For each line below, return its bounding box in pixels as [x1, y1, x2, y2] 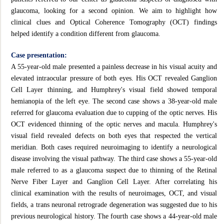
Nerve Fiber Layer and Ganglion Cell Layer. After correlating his [11, 177, 217, 185]
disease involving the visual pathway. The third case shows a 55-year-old [11, 154, 217, 162]
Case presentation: [11, 51, 67, 59]
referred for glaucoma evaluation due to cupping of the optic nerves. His [11, 108, 217, 116]
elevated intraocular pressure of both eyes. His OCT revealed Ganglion [11, 74, 217, 82]
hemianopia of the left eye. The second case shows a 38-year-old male [11, 97, 217, 105]
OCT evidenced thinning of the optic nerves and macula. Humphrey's [11, 120, 217, 128]
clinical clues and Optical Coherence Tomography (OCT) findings [11, 18, 217, 26]
